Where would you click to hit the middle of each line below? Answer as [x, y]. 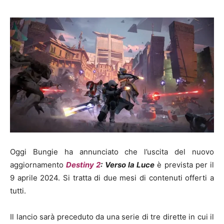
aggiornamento [38, 164]
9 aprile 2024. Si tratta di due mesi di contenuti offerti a [112, 177]
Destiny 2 [83, 164]
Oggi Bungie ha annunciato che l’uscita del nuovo [112, 151]
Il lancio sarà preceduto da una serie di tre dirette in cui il [112, 216]
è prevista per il [184, 164]
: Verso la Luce [128, 164]
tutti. [18, 190]
